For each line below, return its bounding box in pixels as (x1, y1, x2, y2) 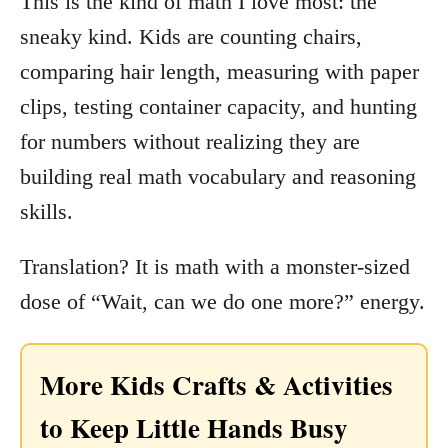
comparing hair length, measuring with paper (20, 58, 419, 84)
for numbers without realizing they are (20, 128, 360, 154)
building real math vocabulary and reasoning (20, 163, 416, 189)
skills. (20, 198, 73, 224)
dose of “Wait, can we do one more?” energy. (20, 288, 425, 314)
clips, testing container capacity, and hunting (20, 93, 417, 119)
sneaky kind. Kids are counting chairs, (20, 23, 362, 49)
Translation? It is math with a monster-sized (20, 253, 410, 279)
